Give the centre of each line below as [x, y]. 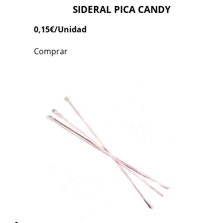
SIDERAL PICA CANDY [121, 9]
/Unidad [70, 30]
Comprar [51, 52]
